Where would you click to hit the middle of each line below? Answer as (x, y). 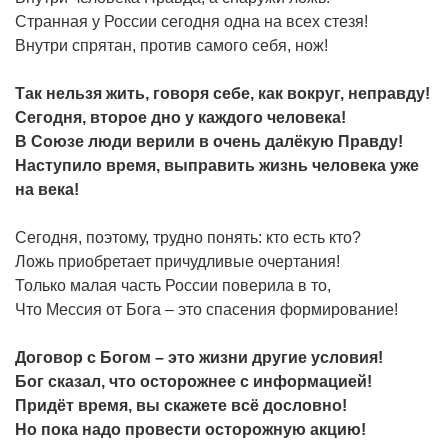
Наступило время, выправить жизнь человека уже (217, 165)
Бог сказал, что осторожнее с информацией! (193, 381)
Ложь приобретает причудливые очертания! (177, 261)
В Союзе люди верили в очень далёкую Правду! (209, 141)
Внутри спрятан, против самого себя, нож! (171, 45)
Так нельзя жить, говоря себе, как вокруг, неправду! (222, 93)
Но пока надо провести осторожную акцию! (190, 429)
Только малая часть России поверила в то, (173, 285)
